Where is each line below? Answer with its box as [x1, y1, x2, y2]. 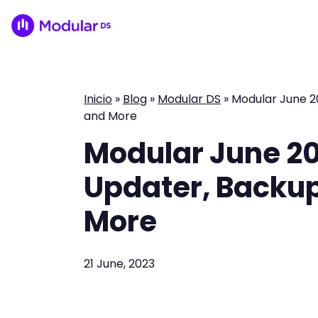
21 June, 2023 [84, 256, 155, 272]
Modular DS [158, 91, 221, 107]
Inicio [84, 91, 112, 107]
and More [84, 108, 137, 124]
